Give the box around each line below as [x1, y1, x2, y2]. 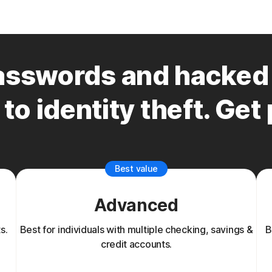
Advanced [94, 195, 178, 216]
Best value [115, 163, 158, 174]
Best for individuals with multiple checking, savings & [19, 223, 253, 236]
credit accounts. [100, 238, 172, 250]
